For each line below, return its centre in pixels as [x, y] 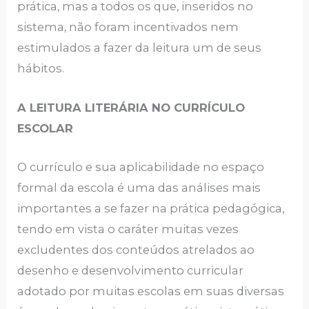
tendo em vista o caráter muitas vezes [128, 229]
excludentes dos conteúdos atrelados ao [136, 249]
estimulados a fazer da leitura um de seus [140, 48]
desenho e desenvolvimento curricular [131, 270]
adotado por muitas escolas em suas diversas [151, 291]
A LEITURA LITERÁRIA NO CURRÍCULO [131, 107]
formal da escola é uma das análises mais [139, 187]
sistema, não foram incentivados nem [128, 27]
